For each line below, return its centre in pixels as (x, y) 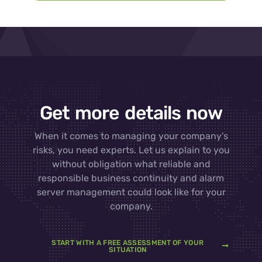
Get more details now (131, 113)
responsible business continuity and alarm (131, 178)
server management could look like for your (131, 192)
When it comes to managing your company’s (131, 136)
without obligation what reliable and (131, 164)
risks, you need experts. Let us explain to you (131, 150)
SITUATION (127, 249)
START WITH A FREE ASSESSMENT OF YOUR (128, 242)
